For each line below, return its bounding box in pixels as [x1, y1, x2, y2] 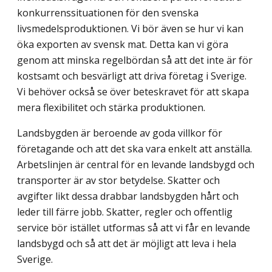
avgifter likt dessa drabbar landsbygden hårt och [17, 189, 239, 203]
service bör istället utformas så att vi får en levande [17, 221, 250, 235]
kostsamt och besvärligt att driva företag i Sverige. [17, 69, 246, 83]
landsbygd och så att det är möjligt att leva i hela [17, 237, 236, 251]
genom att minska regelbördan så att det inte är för [17, 53, 253, 67]
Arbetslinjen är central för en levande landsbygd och [17, 158, 254, 172]
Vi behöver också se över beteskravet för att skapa [17, 85, 249, 99]
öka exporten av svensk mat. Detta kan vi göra [17, 38, 228, 52]
